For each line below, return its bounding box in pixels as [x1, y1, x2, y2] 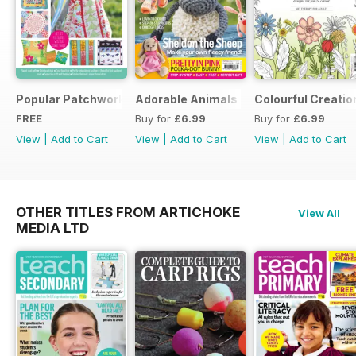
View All [298, 206, 340, 219]
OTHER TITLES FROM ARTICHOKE [16, 203, 240, 220]
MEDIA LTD [16, 219, 89, 236]
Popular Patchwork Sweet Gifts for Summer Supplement [16, 91, 337, 106]
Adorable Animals [135, 91, 238, 106]
